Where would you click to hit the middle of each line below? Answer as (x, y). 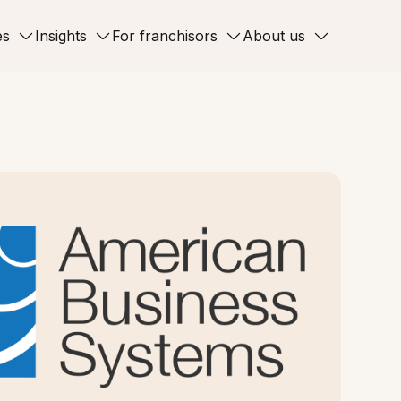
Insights (60, 35)
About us (273, 35)
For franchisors (164, 35)
